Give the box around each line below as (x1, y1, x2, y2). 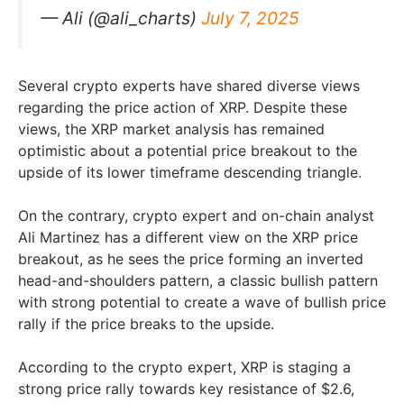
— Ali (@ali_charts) (41, 6, 201, 29)
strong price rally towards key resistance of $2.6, (18, 379, 354, 398)
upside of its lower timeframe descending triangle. (18, 162, 366, 181)
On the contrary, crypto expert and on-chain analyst (18, 206, 374, 225)
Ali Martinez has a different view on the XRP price (18, 227, 358, 246)
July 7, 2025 (201, 6, 299, 29)
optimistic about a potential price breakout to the (18, 141, 357, 160)
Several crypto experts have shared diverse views (18, 76, 360, 95)
